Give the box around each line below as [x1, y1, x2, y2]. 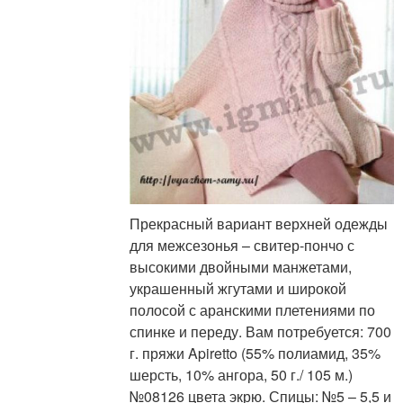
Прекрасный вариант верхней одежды [130, 213, 389, 235]
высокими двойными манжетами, [130, 256, 353, 278]
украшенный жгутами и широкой [130, 278, 347, 300]
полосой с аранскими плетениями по [130, 300, 376, 321]
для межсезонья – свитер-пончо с [130, 235, 355, 256]
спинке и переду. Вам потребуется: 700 [130, 321, 392, 343]
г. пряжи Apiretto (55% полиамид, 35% [130, 343, 381, 364]
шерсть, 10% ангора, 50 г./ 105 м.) [130, 364, 354, 386]
